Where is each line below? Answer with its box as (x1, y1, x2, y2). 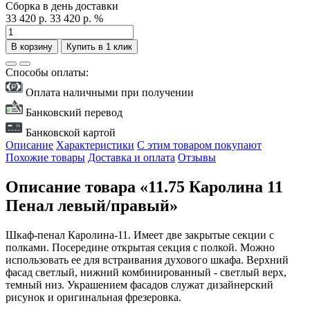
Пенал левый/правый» (6, 197, 178, 215)
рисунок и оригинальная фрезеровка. (6, 291, 181, 304)
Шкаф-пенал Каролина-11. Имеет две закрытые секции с (6, 229, 274, 241)
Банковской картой (23, 127, 116, 139)
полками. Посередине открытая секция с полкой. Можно (6, 241, 275, 254)
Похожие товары (6, 152, 85, 164)
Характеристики (56, 139, 134, 152)
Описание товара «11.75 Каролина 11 (6, 178, 283, 197)
